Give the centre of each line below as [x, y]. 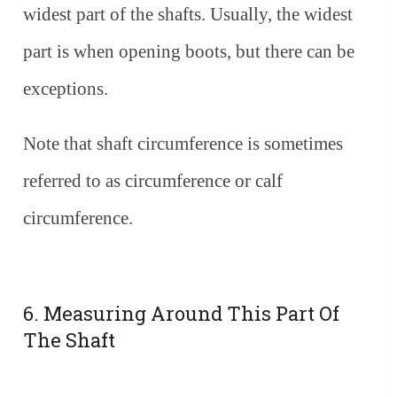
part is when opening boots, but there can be [189, 52]
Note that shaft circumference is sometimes [183, 144]
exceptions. [66, 89]
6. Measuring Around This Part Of [182, 314]
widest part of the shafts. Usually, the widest [188, 15]
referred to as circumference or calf [153, 181]
